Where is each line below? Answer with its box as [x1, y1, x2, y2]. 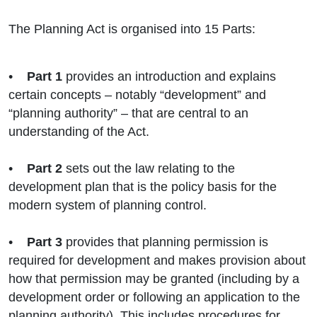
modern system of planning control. [8, 198, 207, 213]
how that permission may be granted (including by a [8, 272, 299, 287]
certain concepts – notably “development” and [8, 88, 266, 103]
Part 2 [27, 161, 62, 176]
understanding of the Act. [8, 125, 153, 139]
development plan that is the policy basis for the [8, 180, 277, 195]
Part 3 [27, 235, 66, 250]
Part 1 [27, 69, 62, 84]
